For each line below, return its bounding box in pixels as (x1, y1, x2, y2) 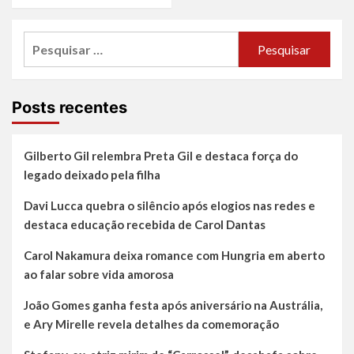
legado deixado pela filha (24, 168, 160, 183)
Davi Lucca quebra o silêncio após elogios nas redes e (24, 198, 315, 213)
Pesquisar (23, 33, 81, 49)
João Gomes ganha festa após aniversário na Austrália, (24, 298, 322, 313)
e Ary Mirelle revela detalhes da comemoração (24, 317, 279, 332)
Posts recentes (12, 98, 127, 118)
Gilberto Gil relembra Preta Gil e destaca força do (24, 149, 298, 164)
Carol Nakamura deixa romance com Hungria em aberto (24, 248, 325, 263)
